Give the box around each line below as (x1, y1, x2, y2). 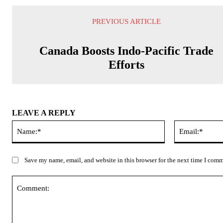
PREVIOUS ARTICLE (92, 17, 161, 25)
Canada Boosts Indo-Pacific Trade (39, 44, 214, 57)
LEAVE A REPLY (12, 109, 76, 117)
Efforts (109, 58, 145, 71)
